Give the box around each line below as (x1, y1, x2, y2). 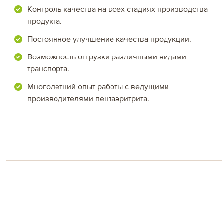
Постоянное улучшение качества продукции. (27, 34, 191, 44)
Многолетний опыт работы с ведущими (27, 82, 169, 92)
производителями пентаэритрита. (27, 94, 149, 104)
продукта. (27, 16, 62, 26)
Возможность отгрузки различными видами (27, 52, 186, 62)
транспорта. (27, 64, 69, 74)
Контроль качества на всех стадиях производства (27, 4, 208, 14)
